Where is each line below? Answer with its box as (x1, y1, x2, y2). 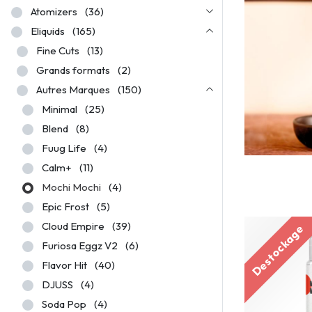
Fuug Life (42, 141, 86, 155)
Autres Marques (36, 83, 110, 96)
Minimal (42, 102, 77, 116)
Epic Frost (42, 200, 89, 213)
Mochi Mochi (42, 180, 101, 194)
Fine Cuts (36, 44, 79, 57)
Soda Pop (42, 297, 86, 311)
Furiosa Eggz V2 (42, 239, 118, 252)
